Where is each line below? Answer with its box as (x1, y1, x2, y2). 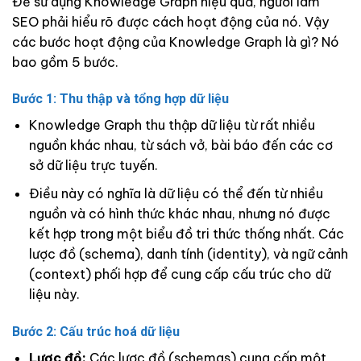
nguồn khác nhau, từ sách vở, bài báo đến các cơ (28, 137, 333, 154)
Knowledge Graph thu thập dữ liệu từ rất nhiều (28, 117, 315, 134)
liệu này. (28, 285, 80, 302)
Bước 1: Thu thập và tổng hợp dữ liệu (12, 91, 229, 107)
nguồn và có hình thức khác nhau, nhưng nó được (28, 205, 330, 222)
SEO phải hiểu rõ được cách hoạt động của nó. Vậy (12, 13, 329, 30)
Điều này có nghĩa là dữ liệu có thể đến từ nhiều (28, 185, 323, 201)
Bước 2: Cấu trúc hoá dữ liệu (12, 323, 180, 339)
